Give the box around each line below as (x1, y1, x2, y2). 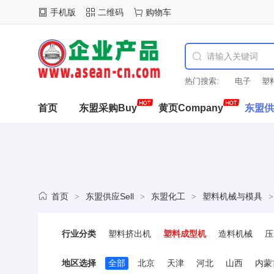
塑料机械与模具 (202, 191, 262, 201)
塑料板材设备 (163, 247, 215, 257)
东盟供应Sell (86, 191, 134, 201)
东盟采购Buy (79, 103, 137, 113)
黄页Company (158, 103, 223, 113)
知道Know (38, 133, 84, 143)
